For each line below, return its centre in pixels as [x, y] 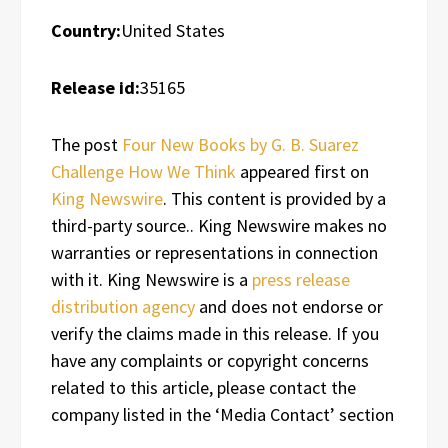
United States [173, 31]
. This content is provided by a [274, 199]
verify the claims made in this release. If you [215, 334]
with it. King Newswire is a [151, 280]
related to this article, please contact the [203, 388]
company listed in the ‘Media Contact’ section [222, 415]
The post [86, 145]
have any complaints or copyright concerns [210, 361]
